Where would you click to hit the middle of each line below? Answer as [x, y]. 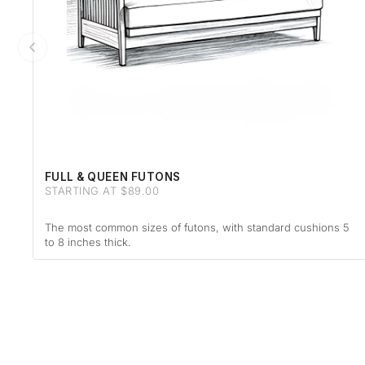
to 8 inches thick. [88, 242]
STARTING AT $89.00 [102, 190]
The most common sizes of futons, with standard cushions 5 [197, 228]
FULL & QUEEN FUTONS [112, 176]
